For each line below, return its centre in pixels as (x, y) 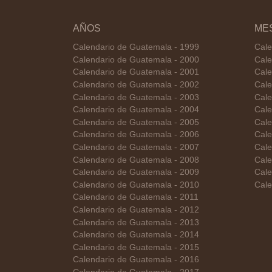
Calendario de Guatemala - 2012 (136, 209)
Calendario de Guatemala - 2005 (136, 122)
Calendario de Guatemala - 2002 (136, 85)
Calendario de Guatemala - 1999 (136, 47)
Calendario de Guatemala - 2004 (136, 110)
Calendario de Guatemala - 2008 (136, 160)
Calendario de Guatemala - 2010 (136, 185)
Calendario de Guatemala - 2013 (136, 222)
